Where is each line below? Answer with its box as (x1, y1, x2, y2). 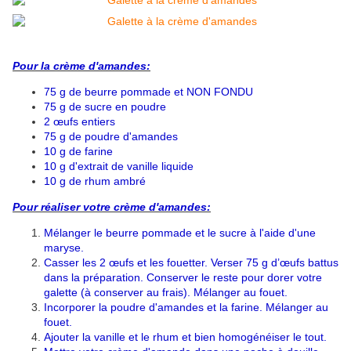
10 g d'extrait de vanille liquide (44, 160, 194, 173)
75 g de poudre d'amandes (44, 130, 178, 143)
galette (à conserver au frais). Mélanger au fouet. (44, 286, 288, 299)
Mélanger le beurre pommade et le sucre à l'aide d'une (44, 226, 316, 240)
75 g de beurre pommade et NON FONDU (44, 85, 253, 99)
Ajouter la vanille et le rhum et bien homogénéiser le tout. (44, 331, 327, 344)
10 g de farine (44, 145, 113, 158)
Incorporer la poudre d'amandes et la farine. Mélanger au (44, 301, 328, 314)
